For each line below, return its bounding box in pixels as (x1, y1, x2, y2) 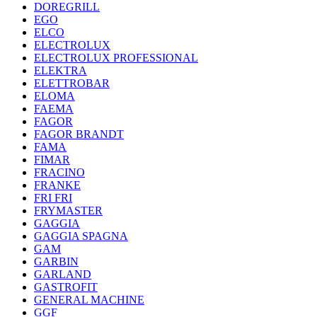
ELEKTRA (34, 64, 87, 76)
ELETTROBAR (34, 77, 110, 89)
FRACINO (34, 166, 85, 178)
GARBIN (34, 255, 79, 267)
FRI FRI (34, 192, 72, 204)
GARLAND (34, 268, 91, 280)
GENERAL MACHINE (34, 294, 144, 306)
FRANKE (34, 179, 81, 191)
